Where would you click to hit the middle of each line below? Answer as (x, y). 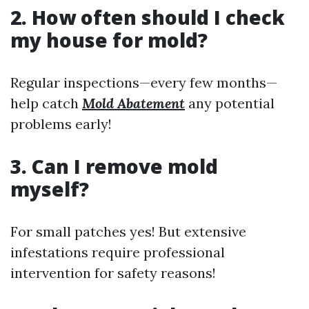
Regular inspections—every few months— (144, 82)
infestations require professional (118, 252)
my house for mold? (109, 40)
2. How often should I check (148, 17)
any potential (230, 103)
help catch (46, 103)
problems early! (61, 123)
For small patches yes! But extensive (128, 231)
